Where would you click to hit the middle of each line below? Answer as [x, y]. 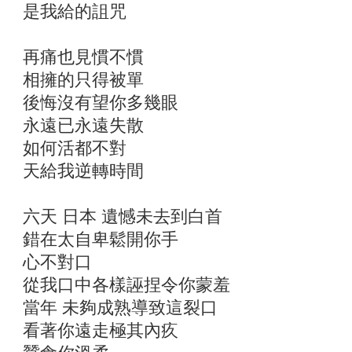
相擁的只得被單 [83, 80]
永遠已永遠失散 [83, 125]
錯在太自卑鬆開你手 [101, 239]
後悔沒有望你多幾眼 [101, 103]
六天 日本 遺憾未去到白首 [123, 216]
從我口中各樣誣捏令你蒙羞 [126, 285]
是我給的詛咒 [75, 11]
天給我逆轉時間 [83, 171]
